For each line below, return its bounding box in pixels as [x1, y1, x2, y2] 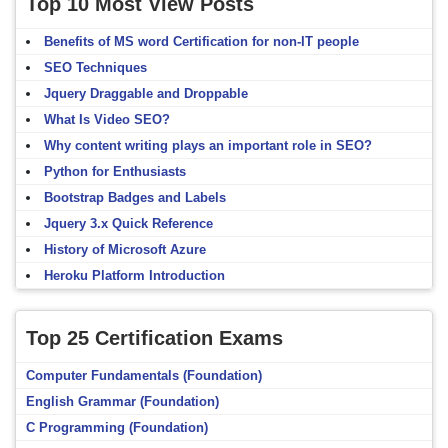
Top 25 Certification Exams [26, 326, 283, 349]
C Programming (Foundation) [26, 419, 208, 435]
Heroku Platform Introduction [44, 267, 225, 283]
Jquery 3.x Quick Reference [44, 215, 213, 231]
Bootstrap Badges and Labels [44, 189, 226, 205]
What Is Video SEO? [44, 111, 170, 127]
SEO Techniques [44, 59, 147, 75]
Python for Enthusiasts [44, 163, 186, 179]
